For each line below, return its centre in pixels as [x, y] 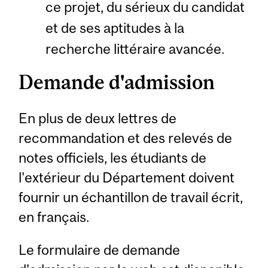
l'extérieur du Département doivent [127, 177]
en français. [54, 217]
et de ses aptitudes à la [115, 28]
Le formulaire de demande [100, 249]
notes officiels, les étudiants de [113, 157]
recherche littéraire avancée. [135, 49]
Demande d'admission [117, 82]
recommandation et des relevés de [126, 138]
